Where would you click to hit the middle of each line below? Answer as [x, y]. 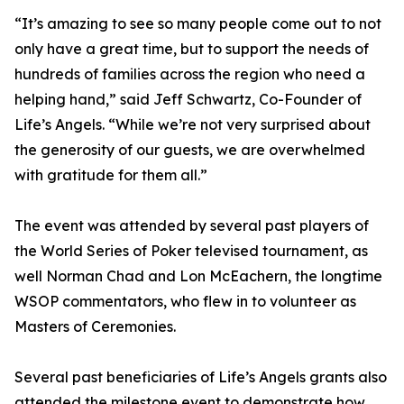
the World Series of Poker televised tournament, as [191, 251]
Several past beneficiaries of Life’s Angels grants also [201, 377]
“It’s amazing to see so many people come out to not [198, 24]
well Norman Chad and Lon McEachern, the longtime [198, 276]
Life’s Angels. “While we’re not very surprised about [193, 125]
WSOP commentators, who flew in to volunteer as [185, 302]
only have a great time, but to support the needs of [192, 49]
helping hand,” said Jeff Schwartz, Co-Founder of [188, 100]
